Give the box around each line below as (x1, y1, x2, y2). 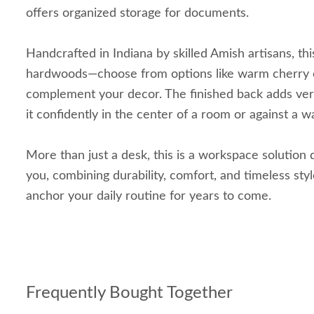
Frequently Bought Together (26, 285, 233, 301)
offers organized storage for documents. (26, 7, 249, 20)
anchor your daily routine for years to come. (26, 190, 271, 203)
